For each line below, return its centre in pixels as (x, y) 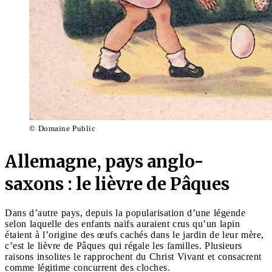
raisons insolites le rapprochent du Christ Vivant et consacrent (133, 257)
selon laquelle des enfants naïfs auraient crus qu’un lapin (122, 224)
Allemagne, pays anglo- (104, 162)
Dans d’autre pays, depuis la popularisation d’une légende (125, 213)
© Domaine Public (62, 129)
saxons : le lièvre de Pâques (117, 184)
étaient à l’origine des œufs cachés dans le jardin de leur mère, (134, 235)
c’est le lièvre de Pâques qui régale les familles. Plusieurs (124, 246)
